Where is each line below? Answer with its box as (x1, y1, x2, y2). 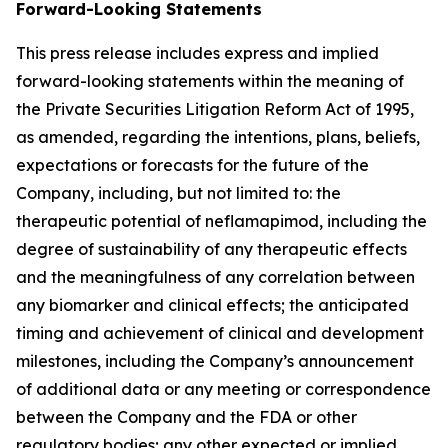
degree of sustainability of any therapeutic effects (16, 238, 407, 259)
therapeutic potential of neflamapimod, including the (16, 210, 427, 231)
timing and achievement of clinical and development (16, 322, 424, 343)
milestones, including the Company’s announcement (16, 350, 414, 371)
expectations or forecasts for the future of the (16, 154, 369, 175)
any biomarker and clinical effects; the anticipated (16, 294, 409, 315)
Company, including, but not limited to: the (16, 182, 341, 203)
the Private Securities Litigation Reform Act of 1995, (16, 98, 414, 119)
